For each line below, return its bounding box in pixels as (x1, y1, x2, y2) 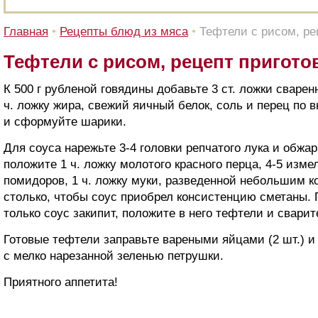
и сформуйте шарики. (4, 115, 126, 128)
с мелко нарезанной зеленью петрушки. (4, 249, 224, 263)
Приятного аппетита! (4, 275, 118, 289)
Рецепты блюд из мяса (60, 25, 188, 38)
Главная (4, 25, 48, 38)
